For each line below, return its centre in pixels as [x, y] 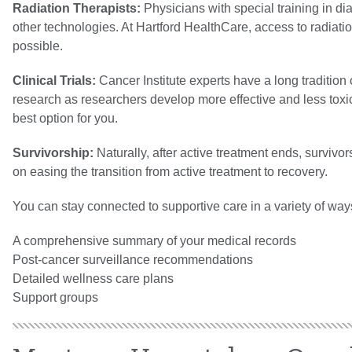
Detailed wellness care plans [93, 278]
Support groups [55, 297]
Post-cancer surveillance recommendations [133, 259]
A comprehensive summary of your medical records [154, 240]
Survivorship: [53, 152]
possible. [38, 46]
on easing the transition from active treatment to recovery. [170, 171]
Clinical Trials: [54, 80]
